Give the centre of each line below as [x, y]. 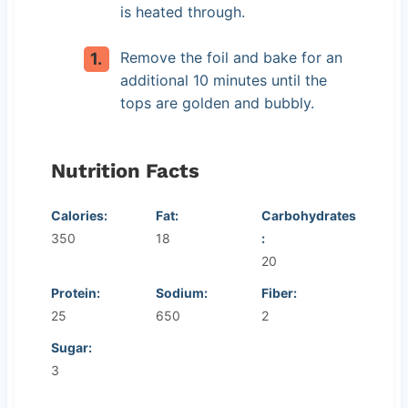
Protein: [75, 292]
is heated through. [182, 11]
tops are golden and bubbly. [217, 102]
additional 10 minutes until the [223, 80]
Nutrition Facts [125, 170]
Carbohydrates [308, 215]
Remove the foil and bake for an [231, 57]
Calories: [79, 215]
